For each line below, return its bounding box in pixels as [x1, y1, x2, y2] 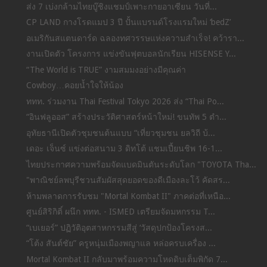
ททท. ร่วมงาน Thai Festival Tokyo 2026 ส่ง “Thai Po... [26, 96, 224, 106]
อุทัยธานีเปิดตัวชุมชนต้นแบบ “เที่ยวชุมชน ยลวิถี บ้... [26, 128, 215, 138]
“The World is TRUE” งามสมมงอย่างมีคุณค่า [26, 64, 186, 74]
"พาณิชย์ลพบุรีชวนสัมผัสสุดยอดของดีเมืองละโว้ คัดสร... [26, 175, 230, 185]
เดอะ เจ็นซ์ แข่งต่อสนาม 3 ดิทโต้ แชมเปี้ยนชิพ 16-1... [26, 144, 222, 154]
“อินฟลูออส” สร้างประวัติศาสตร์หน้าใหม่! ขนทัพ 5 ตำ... [26, 112, 226, 122]
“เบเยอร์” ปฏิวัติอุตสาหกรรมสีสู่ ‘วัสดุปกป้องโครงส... [26, 222, 212, 232]
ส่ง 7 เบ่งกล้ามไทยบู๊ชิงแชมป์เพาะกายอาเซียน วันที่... [26, 1, 217, 11]
